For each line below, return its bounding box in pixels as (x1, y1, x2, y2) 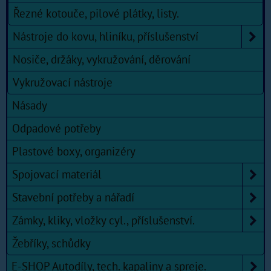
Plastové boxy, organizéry (12, 144, 135, 159)
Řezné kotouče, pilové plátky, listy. (13, 6, 179, 21)
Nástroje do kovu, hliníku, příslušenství (13, 29, 198, 44)
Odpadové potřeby (12, 121, 101, 136)
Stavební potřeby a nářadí (12, 190, 134, 205)
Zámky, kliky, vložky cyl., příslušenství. (12, 213, 195, 228)
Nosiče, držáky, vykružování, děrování (13, 52, 191, 67)
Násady (12, 98, 47, 113)
